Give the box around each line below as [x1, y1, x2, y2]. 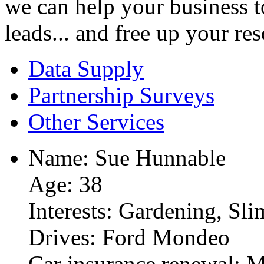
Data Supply [28, 55, 144, 81]
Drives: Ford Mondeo [28, 224, 230, 250]
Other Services [28, 108, 164, 134]
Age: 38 [28, 171, 103, 197]
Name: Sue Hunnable [28, 144, 226, 170]
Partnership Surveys [28, 82, 214, 108]
